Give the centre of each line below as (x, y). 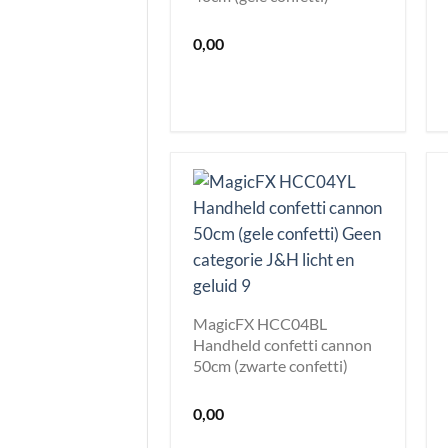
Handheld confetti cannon (282, 344)
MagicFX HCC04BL (260, 323)
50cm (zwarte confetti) (270, 365)
